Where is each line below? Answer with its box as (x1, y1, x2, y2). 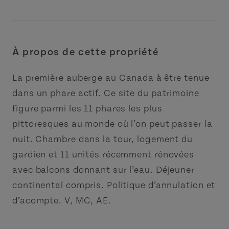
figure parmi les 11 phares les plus (12, 103, 163, 114)
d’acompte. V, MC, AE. (12, 195, 111, 206)
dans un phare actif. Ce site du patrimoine (12, 88, 199, 99)
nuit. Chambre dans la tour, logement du (12, 134, 193, 145)
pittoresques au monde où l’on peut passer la (12, 119, 213, 129)
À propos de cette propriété (12, 47, 159, 58)
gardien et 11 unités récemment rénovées (12, 149, 195, 160)
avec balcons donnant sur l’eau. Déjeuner (12, 165, 195, 175)
